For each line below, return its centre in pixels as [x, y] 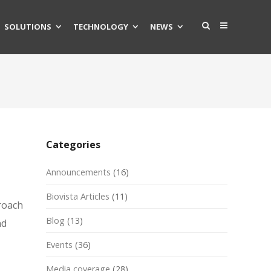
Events [59, 245]
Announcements [78, 172]
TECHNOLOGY [101, 27]
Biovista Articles [78, 196]
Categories [73, 145]
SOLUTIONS [28, 27]
